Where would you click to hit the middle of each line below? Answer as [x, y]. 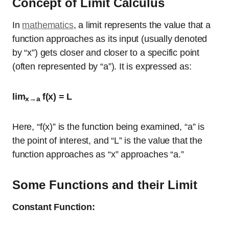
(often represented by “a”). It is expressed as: [102, 66]
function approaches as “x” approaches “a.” [98, 154]
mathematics [48, 25]
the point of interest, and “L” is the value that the [107, 141]
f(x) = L [57, 97]
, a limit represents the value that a [142, 25]
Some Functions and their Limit [107, 185]
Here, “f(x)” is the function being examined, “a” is [108, 127]
